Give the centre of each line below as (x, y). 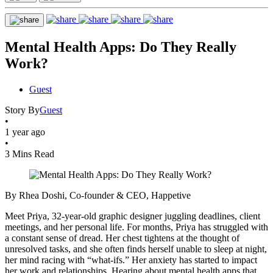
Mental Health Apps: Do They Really (121, 47)
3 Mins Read (30, 154)
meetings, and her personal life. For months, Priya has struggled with (136, 227)
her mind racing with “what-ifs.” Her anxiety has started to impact (131, 260)
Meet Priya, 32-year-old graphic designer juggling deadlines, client (133, 216)
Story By (22, 110)
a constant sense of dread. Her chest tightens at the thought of (122, 238)
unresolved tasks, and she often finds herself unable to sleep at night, (136, 249)
